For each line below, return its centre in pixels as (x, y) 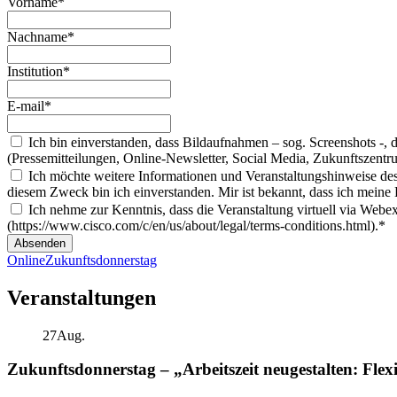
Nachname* (41, 36)
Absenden (40, 243)
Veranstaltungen (82, 297)
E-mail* (29, 105)
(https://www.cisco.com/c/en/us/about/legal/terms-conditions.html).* (196, 225)
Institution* (39, 71)
